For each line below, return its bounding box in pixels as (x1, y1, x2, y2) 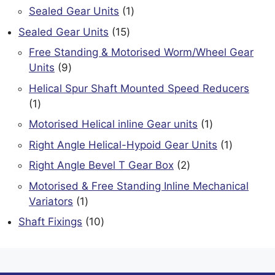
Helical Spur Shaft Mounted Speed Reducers (29, 82, 249, 95)
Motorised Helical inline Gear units (29, 118, 198, 130)
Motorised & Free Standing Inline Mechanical (29, 179, 249, 192)
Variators (29, 195, 73, 207)
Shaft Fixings (18, 215, 82, 228)
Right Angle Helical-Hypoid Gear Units (29, 138, 217, 151)
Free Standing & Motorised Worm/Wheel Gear (29, 46, 254, 58)
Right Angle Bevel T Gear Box (29, 159, 174, 171)
